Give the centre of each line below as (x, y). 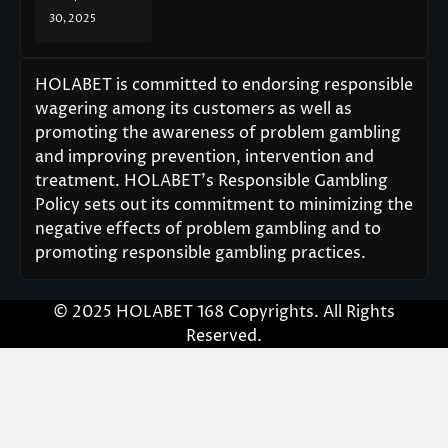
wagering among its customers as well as (193, 109)
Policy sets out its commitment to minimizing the (224, 205)
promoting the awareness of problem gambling (218, 133)
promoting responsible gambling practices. (200, 253)
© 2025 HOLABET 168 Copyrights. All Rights (224, 312)
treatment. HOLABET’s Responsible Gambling (211, 181)
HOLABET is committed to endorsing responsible (224, 85)
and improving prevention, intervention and (204, 157)
